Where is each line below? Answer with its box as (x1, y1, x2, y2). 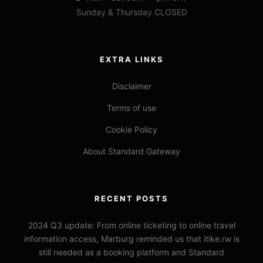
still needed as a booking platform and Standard (39, 247, 224, 257)
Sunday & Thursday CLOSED (76, 6, 187, 17)
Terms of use (107, 102, 156, 113)
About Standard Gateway (83, 146, 180, 156)
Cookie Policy (106, 124, 157, 134)
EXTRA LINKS (99, 54, 164, 64)
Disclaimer (112, 80, 151, 91)
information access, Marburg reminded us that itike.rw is (23, 233, 240, 244)
